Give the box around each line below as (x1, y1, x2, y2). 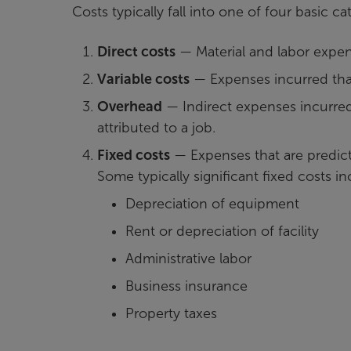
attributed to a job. (97, 119, 215, 136)
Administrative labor (125, 250, 251, 266)
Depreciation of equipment (125, 195, 299, 212)
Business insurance (125, 277, 248, 294)
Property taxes (125, 305, 217, 321)
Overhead (97, 98, 162, 114)
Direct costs (97, 43, 175, 60)
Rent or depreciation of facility (125, 223, 319, 239)
